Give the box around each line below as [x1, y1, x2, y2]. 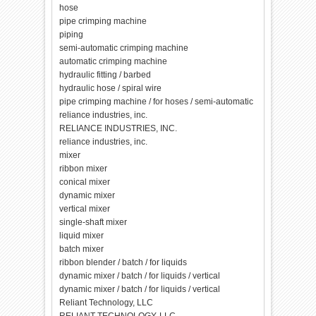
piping [59, 30, 84, 39]
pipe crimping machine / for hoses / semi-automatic [59, 97, 254, 107]
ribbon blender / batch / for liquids [59, 257, 188, 267]
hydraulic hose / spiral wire [59, 83, 162, 93]
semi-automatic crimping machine [59, 43, 189, 53]
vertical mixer [59, 204, 111, 214]
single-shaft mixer [59, 217, 128, 227]
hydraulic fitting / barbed [59, 70, 152, 80]
